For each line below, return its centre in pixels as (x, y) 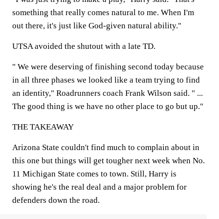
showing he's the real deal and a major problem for (99, 187)
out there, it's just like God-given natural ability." (97, 26)
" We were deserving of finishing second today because (108, 67)
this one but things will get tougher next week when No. (109, 161)
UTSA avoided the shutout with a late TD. (84, 46)
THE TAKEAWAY (43, 127)
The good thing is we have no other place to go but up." (108, 106)
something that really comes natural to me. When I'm (103, 12)
